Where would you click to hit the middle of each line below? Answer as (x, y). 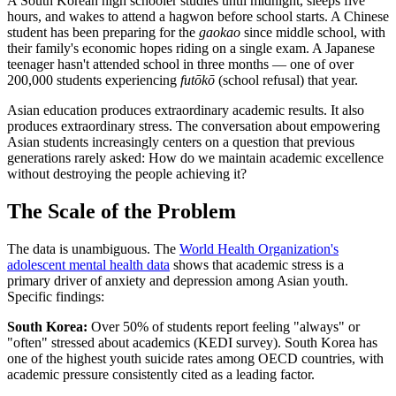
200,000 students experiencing (94, 80)
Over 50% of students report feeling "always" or (224, 326)
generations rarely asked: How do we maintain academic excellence (195, 157)
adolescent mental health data (88, 264)
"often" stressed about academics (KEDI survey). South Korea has (192, 342)
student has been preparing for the (103, 32)
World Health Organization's (259, 248)
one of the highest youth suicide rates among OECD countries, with (195, 358)
